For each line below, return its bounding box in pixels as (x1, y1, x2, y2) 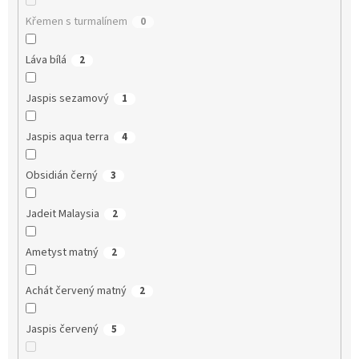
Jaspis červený (25, 321, 99, 338)
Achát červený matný (25, 283, 127, 300)
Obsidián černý (25, 167, 98, 184)
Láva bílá (25, 52, 67, 69)
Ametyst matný (25, 244, 99, 261)
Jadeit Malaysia (25, 206, 99, 223)
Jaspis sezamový (25, 91, 109, 107)
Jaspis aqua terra (25, 129, 109, 146)
